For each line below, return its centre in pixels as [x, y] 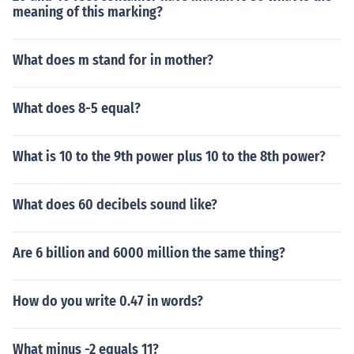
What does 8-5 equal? [77, 108]
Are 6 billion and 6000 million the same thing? [149, 253]
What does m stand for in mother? [113, 60]
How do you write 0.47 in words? [108, 301]
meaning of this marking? [88, 12]
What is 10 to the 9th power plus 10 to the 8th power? [169, 156]
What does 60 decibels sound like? [115, 205]
